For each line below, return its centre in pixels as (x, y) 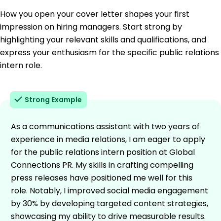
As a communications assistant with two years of (105, 126)
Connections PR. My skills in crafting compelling (102, 165)
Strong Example (53, 99)
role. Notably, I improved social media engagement (110, 190)
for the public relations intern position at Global (103, 152)
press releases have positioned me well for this (102, 178)
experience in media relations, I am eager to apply (108, 139)
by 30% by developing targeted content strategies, (110, 203)
